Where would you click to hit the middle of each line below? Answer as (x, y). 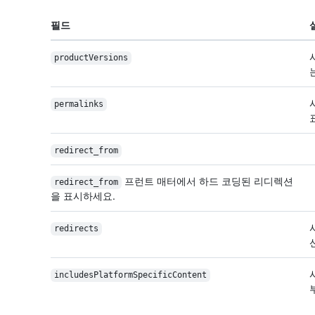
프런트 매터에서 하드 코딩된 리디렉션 (207, 181)
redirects (76, 229)
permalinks (78, 104)
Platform (113, 275)
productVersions (91, 58)
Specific (152, 275)
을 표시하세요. (83, 196)
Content (189, 275)
